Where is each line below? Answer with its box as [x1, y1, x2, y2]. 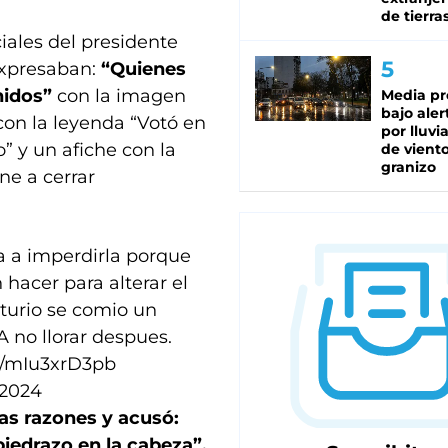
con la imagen [57, 85, 186, 107]
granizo [381, 158, 436, 177]
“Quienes [96, 58, 186, 80]
